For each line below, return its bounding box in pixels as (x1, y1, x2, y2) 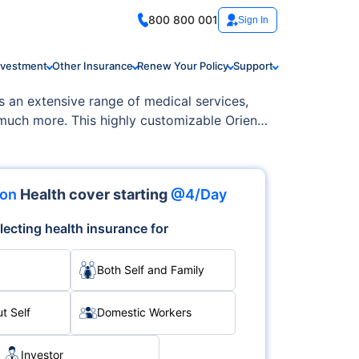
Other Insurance (51, 59, 133, 73)
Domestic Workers (96, 305, 192, 320)
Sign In (238, 14, 268, 26)
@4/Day (170, 186, 227, 203)
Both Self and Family (96, 262, 204, 276)
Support (232, 59, 273, 73)
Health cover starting (19, 186, 171, 203)
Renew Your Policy (137, 59, 228, 73)
